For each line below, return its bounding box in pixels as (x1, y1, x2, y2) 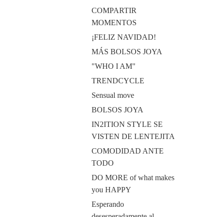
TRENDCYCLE (91, 77, 144, 85)
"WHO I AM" (91, 62, 136, 70)
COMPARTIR (91, 6, 137, 15)
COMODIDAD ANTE (91, 147, 164, 155)
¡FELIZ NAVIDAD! (91, 33, 156, 41)
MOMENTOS (91, 18, 137, 27)
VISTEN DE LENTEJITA (91, 132, 175, 140)
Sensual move (91, 91, 134, 99)
